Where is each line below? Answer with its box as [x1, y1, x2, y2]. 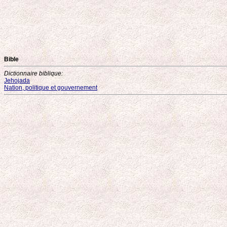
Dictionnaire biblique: [4, 70, 63, 77]
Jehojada [4, 77, 30, 84]
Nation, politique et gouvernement [4, 84, 97, 91]
